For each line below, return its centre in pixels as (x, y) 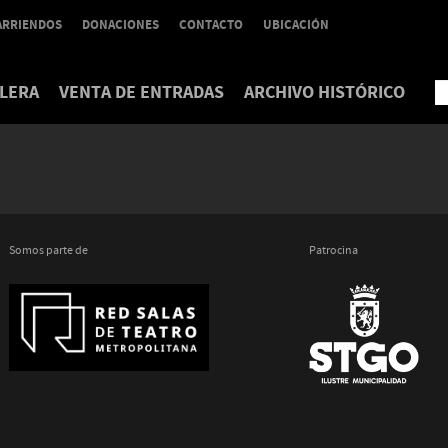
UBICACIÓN (296, 25)
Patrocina (333, 251)
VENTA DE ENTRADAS (141, 92)
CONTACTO (211, 25)
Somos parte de (48, 251)
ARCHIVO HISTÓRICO (324, 92)
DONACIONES (120, 25)
